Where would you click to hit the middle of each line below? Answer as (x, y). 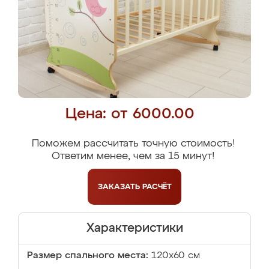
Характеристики (134, 228)
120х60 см (176, 256)
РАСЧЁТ (157, 187)
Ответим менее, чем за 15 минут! (133, 156)
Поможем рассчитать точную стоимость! (133, 144)
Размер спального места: (88, 256)
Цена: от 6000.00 (130, 114)
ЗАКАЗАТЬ (120, 187)
